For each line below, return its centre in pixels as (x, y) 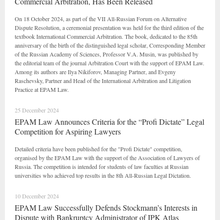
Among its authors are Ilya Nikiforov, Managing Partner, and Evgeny (95, 72)
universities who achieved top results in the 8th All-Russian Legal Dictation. (103, 175)
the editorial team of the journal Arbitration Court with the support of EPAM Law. (110, 63)
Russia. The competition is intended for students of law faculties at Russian (102, 166)
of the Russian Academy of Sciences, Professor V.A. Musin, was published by (107, 54)
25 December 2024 (37, 110)
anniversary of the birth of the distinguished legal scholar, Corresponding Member (110, 45)
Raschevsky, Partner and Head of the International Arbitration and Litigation (103, 81)
